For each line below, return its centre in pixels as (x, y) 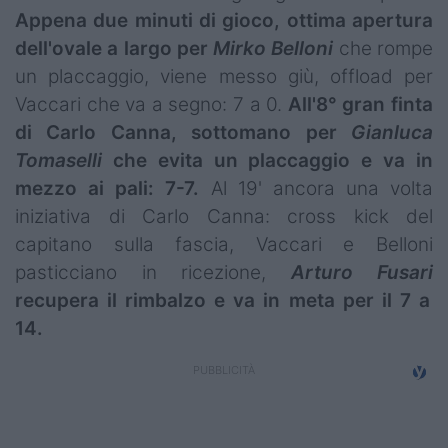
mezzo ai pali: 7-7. (113, 189)
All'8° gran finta (360, 105)
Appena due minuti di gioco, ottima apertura (224, 21)
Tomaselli (58, 161)
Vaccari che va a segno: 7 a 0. (151, 105)
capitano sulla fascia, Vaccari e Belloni (224, 245)
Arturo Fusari (361, 273)
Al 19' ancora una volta (321, 189)
